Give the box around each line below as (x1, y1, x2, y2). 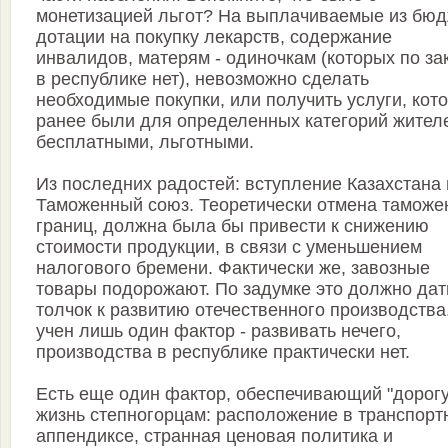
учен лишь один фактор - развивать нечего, (36, 321, 401, 342)
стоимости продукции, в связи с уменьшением (36, 237, 422, 258)
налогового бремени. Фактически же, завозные (36, 258, 430, 279)
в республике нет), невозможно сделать (36, 69, 369, 90)
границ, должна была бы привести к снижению (36, 216, 429, 237)
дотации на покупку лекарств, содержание (36, 27, 392, 48)
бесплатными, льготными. (36, 132, 254, 153)
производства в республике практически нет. (36, 342, 410, 363)
